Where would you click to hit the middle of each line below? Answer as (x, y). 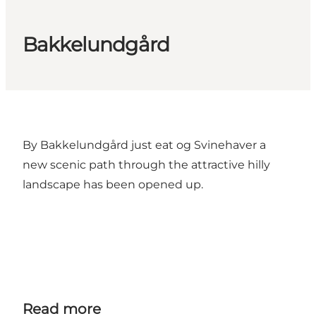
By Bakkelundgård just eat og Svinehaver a (144, 145)
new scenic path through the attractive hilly (146, 165)
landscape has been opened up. (113, 185)
